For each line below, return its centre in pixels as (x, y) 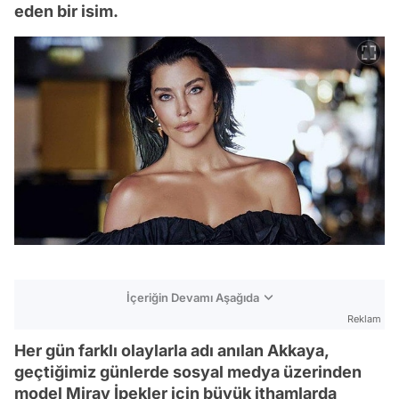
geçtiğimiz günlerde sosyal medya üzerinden (188, 371)
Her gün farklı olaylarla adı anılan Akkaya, (171, 350)
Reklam (364, 318)
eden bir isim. (66, 11)
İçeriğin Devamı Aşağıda (193, 297)
